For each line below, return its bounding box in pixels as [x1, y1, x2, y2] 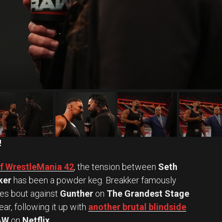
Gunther [60, 188, 93, 199]
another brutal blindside [88, 202, 186, 213]
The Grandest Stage [107, 188, 189, 199]
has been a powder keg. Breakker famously [11, 175, 176, 186]
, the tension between [74, 162, 158, 172]
